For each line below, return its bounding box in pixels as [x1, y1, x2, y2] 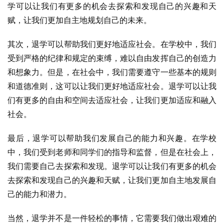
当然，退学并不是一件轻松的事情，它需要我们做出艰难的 [7, 213, 216, 223]
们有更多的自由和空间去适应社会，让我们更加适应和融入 [7, 95, 216, 105]
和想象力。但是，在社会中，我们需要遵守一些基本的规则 [7, 67, 216, 77]
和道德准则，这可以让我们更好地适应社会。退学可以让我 [7, 81, 216, 91]
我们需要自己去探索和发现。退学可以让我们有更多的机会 [7, 161, 216, 171]
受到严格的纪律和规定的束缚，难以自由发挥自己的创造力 [7, 53, 216, 63]
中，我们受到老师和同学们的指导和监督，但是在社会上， [7, 147, 216, 157]
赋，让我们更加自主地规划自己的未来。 [7, 15, 151, 25]
